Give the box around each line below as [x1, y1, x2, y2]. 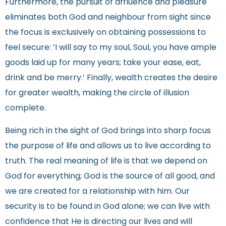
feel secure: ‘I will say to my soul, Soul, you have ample [5, 44, 216, 52]
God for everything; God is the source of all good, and [5, 172, 215, 181]
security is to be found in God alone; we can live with [5, 202, 210, 211]
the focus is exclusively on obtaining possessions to [5, 29, 206, 37]
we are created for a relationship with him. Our [5, 187, 190, 196]
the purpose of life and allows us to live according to [5, 142, 211, 150]
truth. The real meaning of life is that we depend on [5, 157, 207, 165]
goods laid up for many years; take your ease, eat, [5, 59, 201, 68]
